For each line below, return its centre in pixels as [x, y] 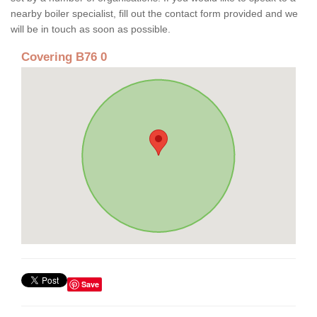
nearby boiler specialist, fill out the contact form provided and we [154, 13]
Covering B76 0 [64, 57]
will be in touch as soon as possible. [92, 29]
